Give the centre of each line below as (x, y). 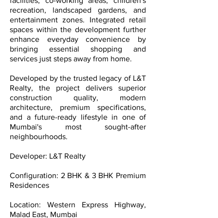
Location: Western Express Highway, (78, 205)
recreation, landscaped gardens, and (78, 10)
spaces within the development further (78, 29)
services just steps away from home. (71, 59)
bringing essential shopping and (78, 49)
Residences (29, 185)
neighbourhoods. (39, 136)
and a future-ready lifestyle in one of (78, 117)
